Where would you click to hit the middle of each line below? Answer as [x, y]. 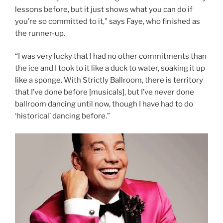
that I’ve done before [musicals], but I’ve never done [105, 92]
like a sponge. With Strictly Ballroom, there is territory [109, 80]
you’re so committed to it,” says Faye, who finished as [108, 21]
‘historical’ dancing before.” [62, 116]
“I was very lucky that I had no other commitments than [111, 56]
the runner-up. [40, 33]
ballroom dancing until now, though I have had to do [104, 104]
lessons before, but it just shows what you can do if [104, 9]
